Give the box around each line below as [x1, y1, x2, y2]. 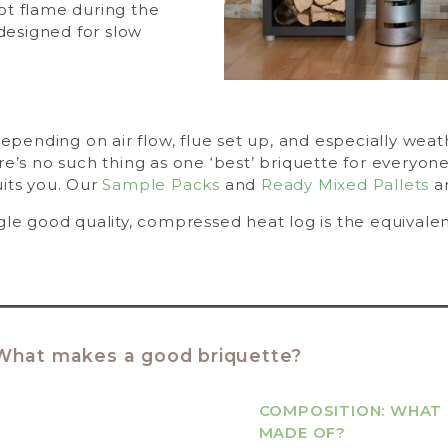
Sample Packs [102, 175, 220, 195]
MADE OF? [258, 423, 346, 443]
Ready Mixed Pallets [261, 175, 430, 195]
